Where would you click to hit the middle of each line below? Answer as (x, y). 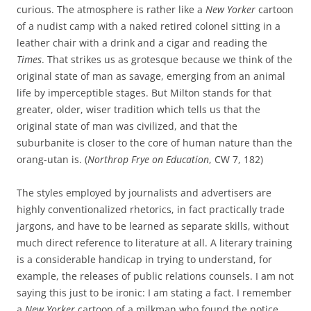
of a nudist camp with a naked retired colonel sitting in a (149, 26)
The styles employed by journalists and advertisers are (144, 193)
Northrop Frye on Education (148, 159)
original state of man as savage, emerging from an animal (151, 76)
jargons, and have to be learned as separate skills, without (153, 226)
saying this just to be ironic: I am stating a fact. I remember (154, 293)
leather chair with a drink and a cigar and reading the (142, 43)
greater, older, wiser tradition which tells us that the (138, 109)
